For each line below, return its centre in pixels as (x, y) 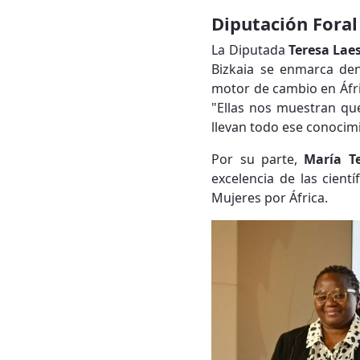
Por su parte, (258, 160)
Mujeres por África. (270, 198)
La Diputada (250, 50)
